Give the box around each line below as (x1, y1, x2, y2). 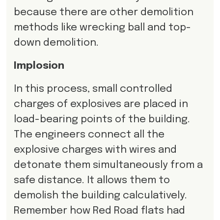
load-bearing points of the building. (13, 114, 190, 125)
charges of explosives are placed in (13, 99, 188, 110)
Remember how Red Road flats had (13, 205, 185, 216)
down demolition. (13, 37, 99, 48)
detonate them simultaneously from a (13, 160, 203, 170)
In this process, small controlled (13, 83, 172, 94)
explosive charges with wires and (13, 144, 177, 155)
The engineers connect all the (13, 129, 165, 140)
